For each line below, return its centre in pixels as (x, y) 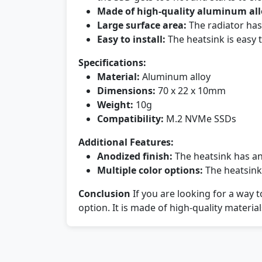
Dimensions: (126, 91)
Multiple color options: (150, 170)
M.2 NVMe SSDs (200, 119)
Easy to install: (131, 39)
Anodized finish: (135, 156)
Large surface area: (142, 25)
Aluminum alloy (175, 77)
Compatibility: (130, 119)
